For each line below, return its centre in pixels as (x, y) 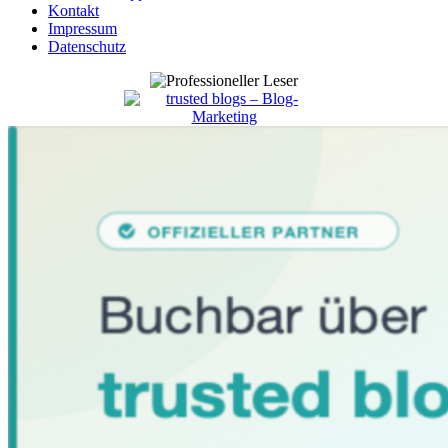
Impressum (82, 28)
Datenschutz (87, 46)
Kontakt (73, 10)
